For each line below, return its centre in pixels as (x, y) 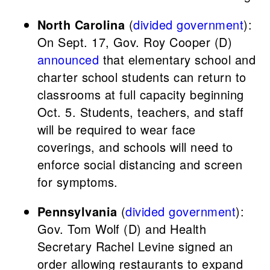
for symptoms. (77, 182)
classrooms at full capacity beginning (140, 95)
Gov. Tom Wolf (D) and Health (122, 229)
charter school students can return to (142, 77)
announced (68, 60)
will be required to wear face (116, 130)
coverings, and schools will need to (135, 147)
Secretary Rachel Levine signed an (135, 246)
